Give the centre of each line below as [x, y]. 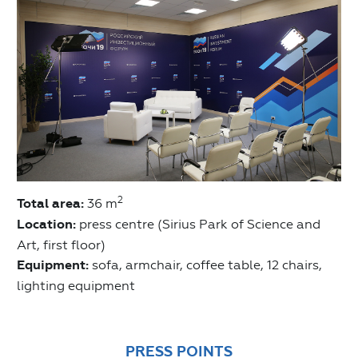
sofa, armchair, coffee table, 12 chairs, [205, 265]
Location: [46, 224]
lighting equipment [76, 285]
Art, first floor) [61, 245]
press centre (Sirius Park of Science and [198, 224]
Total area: [50, 203]
